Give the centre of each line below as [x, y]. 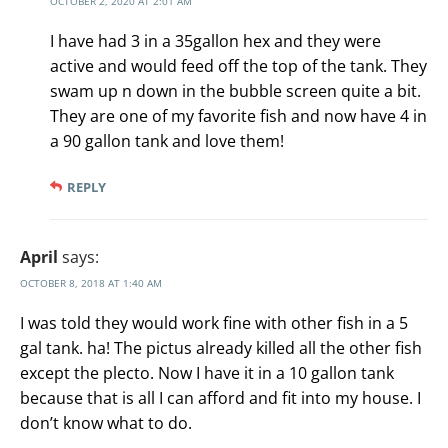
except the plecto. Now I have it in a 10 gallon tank [207, 373]
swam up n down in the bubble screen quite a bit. [235, 91]
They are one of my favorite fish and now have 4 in [238, 116]
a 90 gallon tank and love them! [167, 141]
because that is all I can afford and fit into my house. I [220, 398]
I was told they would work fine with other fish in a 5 [214, 323]
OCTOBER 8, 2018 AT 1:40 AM [91, 283]
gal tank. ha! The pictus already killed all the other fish [221, 348]
